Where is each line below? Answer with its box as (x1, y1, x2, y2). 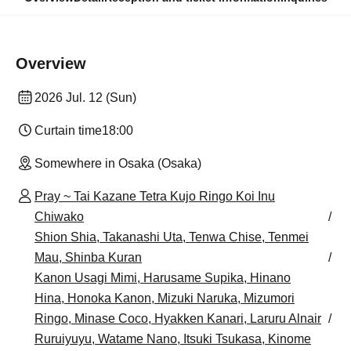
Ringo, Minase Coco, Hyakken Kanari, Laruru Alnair (34, 312, 321, 325)
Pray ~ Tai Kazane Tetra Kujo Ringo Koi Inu (34, 190, 275, 203)
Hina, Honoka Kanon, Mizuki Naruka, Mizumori (34, 291, 295, 305)
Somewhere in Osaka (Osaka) (34, 157, 201, 170)
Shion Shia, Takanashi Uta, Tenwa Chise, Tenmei (34, 230, 309, 244)
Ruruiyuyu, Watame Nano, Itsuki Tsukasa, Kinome (34, 332, 311, 346)
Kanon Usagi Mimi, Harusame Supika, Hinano (34, 271, 291, 284)
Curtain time (34, 124, 102, 137)
